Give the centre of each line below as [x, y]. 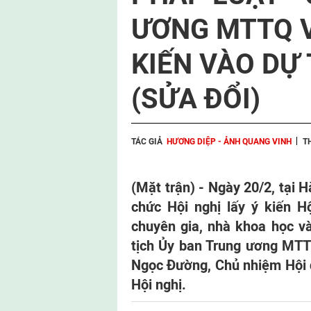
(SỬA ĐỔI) [196, 98]
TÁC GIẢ [147, 142]
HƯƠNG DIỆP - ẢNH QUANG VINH [229, 142]
